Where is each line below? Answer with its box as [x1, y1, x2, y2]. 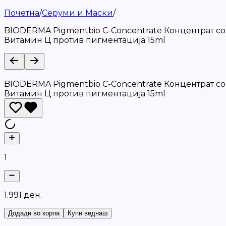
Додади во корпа [8, 209, 60, 217]
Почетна [4, 8, 39, 18]
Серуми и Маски [42, 8, 113, 18]
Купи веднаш [68, 209, 107, 217]
